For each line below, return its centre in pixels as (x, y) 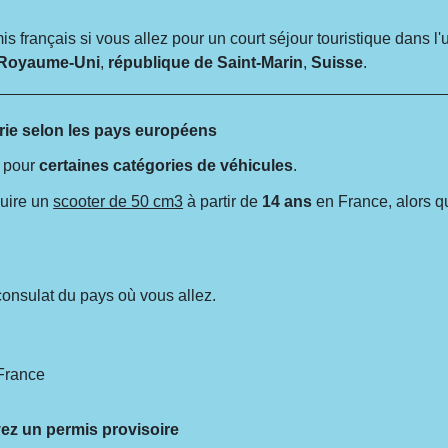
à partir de (223, 201)
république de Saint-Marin (206, 63)
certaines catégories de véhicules (166, 166)
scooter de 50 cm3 (118, 201)
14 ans (287, 201)
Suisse (337, 63)
